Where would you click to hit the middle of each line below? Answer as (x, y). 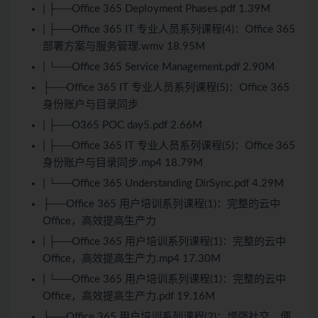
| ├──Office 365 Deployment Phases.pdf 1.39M (157, 9)
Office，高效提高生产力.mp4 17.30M (132, 258)
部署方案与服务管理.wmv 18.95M (124, 46)
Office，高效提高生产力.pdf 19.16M (129, 296)
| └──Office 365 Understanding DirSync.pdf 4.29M (163, 183)
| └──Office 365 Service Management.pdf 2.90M (159, 67)
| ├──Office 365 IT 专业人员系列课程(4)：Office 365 (169, 29)
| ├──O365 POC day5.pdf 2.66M (122, 125)
